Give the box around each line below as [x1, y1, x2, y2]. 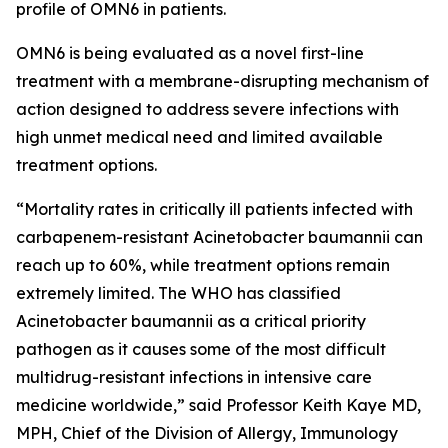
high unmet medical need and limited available [16, 127, 383, 147]
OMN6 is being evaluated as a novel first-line [16, 43, 364, 63]
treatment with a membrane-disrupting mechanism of [16, 71, 429, 91]
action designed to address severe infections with [16, 99, 399, 119]
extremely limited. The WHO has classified [16, 283, 341, 303]
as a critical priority [213, 311, 366, 331]
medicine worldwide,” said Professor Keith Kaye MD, [16, 395, 421, 415]
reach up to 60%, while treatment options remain [16, 255, 390, 275]
